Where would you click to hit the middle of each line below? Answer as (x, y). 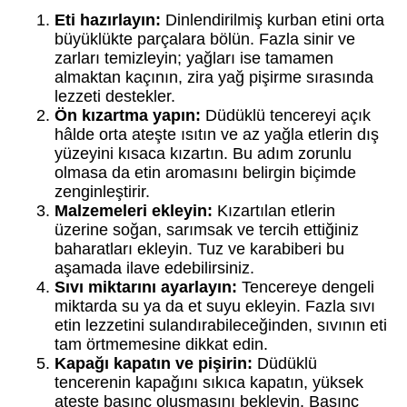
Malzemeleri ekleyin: (134, 210)
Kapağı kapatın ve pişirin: (154, 363)
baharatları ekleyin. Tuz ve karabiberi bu (199, 248)
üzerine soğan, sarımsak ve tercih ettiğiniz (207, 229)
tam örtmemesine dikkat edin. (161, 344)
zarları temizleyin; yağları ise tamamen (194, 58)
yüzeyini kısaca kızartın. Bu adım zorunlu (203, 153)
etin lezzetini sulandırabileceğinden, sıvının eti (221, 325)
